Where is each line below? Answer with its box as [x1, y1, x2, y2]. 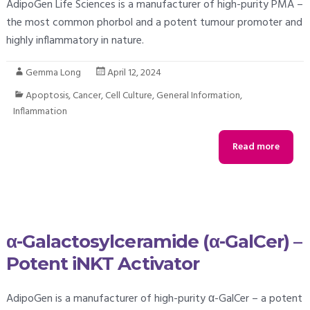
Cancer [72, 88, 101, 104]
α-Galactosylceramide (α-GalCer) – [6, 230, 302, 253]
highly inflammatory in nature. [6, 32, 144, 51]
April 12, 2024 [107, 65, 161, 82]
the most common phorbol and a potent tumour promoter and [6, 14, 302, 33]
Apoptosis [25, 88, 69, 104]
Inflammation [12, 104, 67, 120]
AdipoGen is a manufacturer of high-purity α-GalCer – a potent [6, 289, 302, 308]
